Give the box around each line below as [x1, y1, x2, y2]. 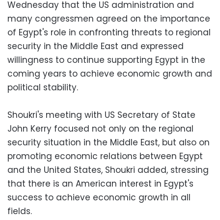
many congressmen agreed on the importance [7, 12, 210, 25]
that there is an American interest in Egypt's [7, 177, 193, 190]
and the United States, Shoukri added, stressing [7, 164, 209, 176]
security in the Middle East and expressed [7, 40, 184, 52]
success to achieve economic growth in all [7, 191, 191, 203]
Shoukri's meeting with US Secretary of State [7, 109, 195, 121]
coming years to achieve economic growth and [7, 67, 212, 80]
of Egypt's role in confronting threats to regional [7, 26, 211, 38]
